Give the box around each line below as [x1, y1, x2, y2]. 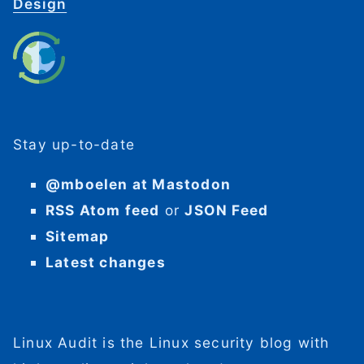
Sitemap [45, 227, 110, 245]
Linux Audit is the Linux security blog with [13, 333, 330, 351]
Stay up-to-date [13, 135, 135, 153]
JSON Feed [184, 201, 269, 219]
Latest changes [45, 253, 166, 271]
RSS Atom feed [45, 201, 160, 219]
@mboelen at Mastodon [45, 175, 231, 193]
